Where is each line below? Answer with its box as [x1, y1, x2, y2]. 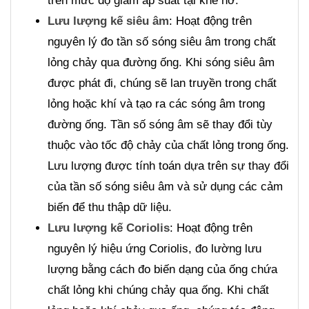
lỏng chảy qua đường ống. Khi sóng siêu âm [48, 56, 275, 70]
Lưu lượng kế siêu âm [48, 14, 169, 28]
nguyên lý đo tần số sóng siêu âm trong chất [48, 35, 276, 49]
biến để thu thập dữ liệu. [48, 201, 172, 215]
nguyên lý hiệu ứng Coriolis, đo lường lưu [48, 242, 261, 256]
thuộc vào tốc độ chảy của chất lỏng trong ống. [48, 139, 289, 152]
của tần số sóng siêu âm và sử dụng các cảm [48, 180, 283, 194]
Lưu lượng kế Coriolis [48, 221, 170, 235]
